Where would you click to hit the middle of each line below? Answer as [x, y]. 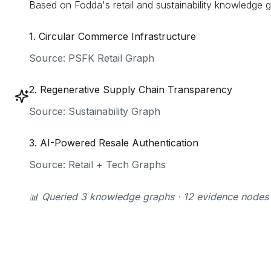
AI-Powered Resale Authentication [119, 142]
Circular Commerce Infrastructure [117, 36]
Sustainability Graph [114, 111]
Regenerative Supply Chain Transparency [136, 89]
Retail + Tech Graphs [117, 164]
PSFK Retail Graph [111, 58]
